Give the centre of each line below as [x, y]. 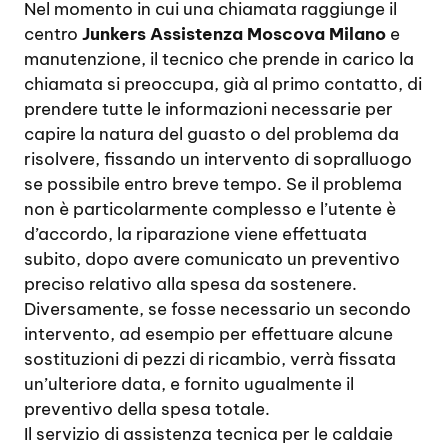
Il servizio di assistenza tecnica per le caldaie [208, 434]
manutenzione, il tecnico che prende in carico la [219, 59]
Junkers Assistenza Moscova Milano [234, 34]
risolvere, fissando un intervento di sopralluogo [218, 159]
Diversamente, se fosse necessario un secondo [217, 309]
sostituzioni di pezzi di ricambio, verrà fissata [210, 359]
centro [53, 34]
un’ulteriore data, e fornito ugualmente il [189, 384]
